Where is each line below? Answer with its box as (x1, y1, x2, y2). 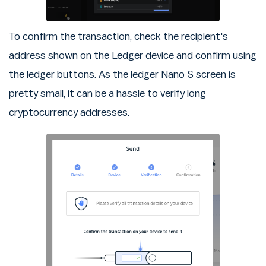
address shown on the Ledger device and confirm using (9, 50, 256, 61)
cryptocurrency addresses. (9, 107, 129, 118)
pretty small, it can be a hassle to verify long (9, 88, 206, 99)
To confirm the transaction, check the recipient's (9, 31, 228, 42)
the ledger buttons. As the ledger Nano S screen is (9, 69, 236, 80)
